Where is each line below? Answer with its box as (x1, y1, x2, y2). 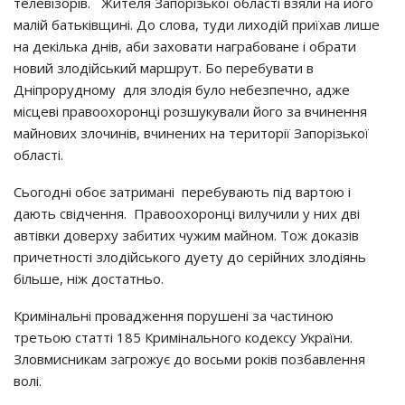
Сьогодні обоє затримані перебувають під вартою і (14, 183, 351, 201)
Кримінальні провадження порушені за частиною (14, 306, 334, 325)
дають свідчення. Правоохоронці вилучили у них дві (14, 204, 360, 222)
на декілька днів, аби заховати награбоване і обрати (14, 37, 356, 55)
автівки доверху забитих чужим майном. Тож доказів (14, 226, 359, 244)
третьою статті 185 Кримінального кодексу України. (14, 328, 353, 346)
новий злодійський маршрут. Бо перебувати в (14, 59, 314, 77)
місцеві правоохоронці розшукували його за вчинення (14, 102, 367, 120)
